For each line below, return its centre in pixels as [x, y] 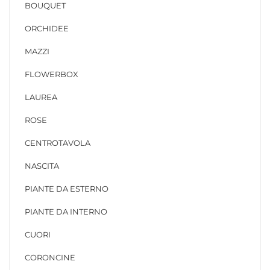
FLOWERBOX [52, 74]
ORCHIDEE [47, 28]
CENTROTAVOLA [58, 143]
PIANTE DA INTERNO [66, 212]
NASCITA [42, 166]
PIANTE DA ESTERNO [67, 189]
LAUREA [41, 97]
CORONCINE [50, 257]
